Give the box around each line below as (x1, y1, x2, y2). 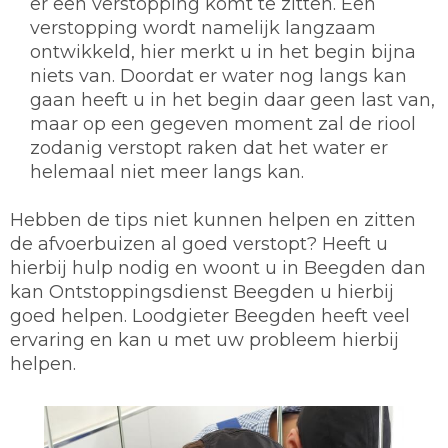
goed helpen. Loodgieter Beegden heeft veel (10, 304, 410, 327)
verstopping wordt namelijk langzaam (30, 16, 376, 39)
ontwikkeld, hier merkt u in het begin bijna (30, 40, 416, 63)
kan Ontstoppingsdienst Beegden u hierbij (10, 280, 394, 303)
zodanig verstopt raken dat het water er (30, 136, 388, 159)
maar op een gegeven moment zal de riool (30, 112, 416, 135)
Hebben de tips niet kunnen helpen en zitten (10, 208, 416, 231)
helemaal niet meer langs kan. (30, 160, 304, 183)
